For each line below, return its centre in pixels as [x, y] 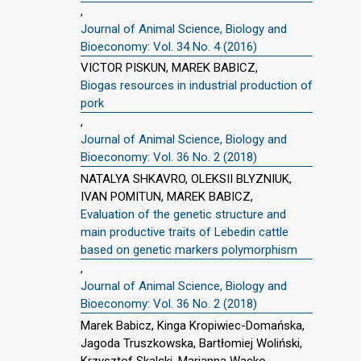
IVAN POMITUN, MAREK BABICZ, [167, 197]
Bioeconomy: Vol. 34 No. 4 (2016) [169, 46]
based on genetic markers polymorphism [189, 250]
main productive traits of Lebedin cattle [185, 232]
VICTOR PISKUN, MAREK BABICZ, [169, 68]
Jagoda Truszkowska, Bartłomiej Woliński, [191, 343]
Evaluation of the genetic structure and [183, 214]
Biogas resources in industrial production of [197, 86]
